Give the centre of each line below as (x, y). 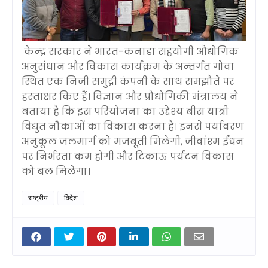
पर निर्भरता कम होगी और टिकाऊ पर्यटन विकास (128, 156)
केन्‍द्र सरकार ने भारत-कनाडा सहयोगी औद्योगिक (131, 51)
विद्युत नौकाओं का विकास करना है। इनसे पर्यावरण (133, 126)
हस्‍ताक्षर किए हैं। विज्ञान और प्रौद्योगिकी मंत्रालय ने (130, 96)
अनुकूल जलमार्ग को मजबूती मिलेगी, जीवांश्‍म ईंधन (133, 141)
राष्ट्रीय (38, 197)
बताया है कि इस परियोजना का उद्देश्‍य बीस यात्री (125, 111)
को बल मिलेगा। (56, 171)
